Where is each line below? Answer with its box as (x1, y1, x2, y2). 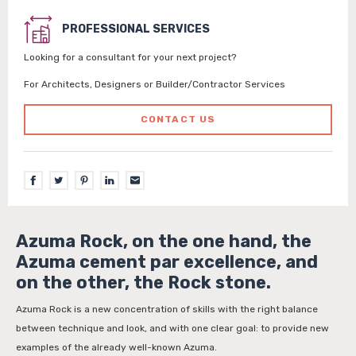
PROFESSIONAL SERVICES (62, 22, 210, 36)
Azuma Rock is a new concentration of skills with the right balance (16, 304, 318, 315)
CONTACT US (140, 114, 216, 125)
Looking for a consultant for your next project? (24, 52, 236, 63)
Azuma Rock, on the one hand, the (16, 231, 311, 251)
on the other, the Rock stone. (16, 273, 271, 292)
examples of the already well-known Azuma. (16, 342, 217, 353)
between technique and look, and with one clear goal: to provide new (16, 323, 329, 334)
